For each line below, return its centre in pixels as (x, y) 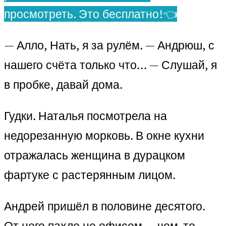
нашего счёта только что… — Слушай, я (110, 65)
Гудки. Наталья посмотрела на (86, 116)
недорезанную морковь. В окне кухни (104, 136)
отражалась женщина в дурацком (95, 155)
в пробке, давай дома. (63, 85)
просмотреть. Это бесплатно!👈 (91, 14)
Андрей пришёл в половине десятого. (104, 206)
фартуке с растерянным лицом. (90, 175)
